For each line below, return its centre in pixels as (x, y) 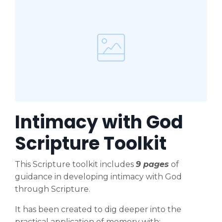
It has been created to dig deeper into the (98, 210)
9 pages (152, 165)
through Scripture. (53, 189)
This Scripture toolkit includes (75, 165)
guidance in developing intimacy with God (98, 177)
